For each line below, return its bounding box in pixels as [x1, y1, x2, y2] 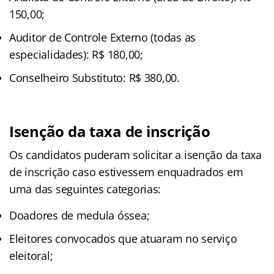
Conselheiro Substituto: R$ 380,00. [9, 70, 180, 85]
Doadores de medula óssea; [9, 207, 150, 223]
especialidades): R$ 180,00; [9, 46, 143, 62]
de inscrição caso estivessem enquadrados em [9, 164, 243, 179]
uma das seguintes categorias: [9, 181, 161, 196]
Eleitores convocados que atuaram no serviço [9, 231, 237, 246]
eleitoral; [9, 248, 53, 263]
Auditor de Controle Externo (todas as [9, 29, 196, 45]
